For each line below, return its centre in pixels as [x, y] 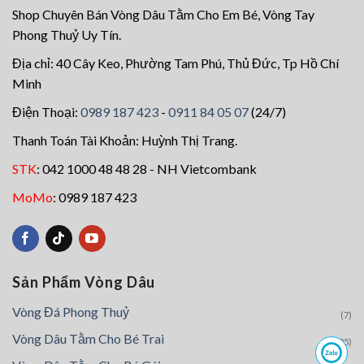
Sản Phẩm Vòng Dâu [84, 282]
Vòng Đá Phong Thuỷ [71, 312]
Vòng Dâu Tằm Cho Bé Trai [88, 339]
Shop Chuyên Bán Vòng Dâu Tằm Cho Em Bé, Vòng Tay [163, 14]
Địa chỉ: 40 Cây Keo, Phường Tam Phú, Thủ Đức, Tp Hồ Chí [175, 63]
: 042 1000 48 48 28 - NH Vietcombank [147, 168]
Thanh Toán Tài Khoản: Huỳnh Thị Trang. [125, 140]
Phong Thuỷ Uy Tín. [67, 34]
